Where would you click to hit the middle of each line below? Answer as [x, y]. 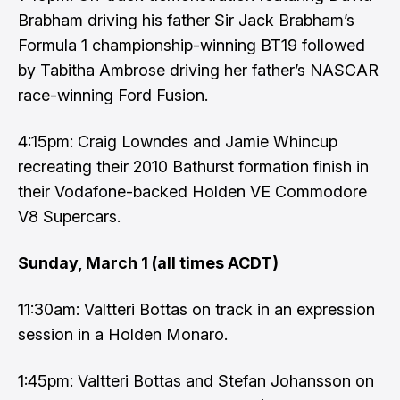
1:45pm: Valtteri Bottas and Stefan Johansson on [196, 381]
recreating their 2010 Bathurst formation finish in [193, 167]
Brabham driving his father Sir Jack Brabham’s [186, 20]
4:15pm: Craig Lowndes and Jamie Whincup [178, 142]
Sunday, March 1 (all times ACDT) [148, 263]
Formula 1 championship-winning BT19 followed [192, 45]
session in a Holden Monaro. [123, 334]
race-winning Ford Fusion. [113, 95]
